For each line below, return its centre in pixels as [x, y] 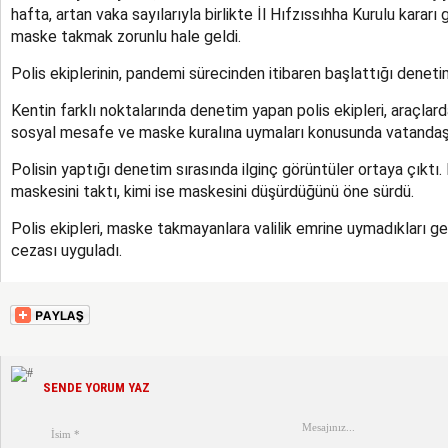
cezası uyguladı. [66, 250]
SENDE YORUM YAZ [96, 387]
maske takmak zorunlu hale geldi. [126, 36]
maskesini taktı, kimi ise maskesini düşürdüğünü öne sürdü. [212, 191]
